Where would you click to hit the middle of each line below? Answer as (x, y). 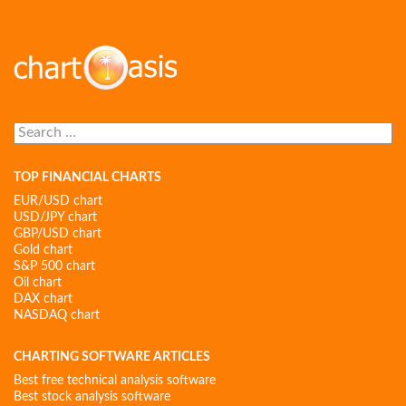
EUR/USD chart (58, 201)
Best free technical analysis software (115, 381)
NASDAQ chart (57, 315)
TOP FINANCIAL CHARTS (87, 178)
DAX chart (43, 299)
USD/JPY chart (55, 217)
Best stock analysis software (92, 397)
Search (32, 125)
